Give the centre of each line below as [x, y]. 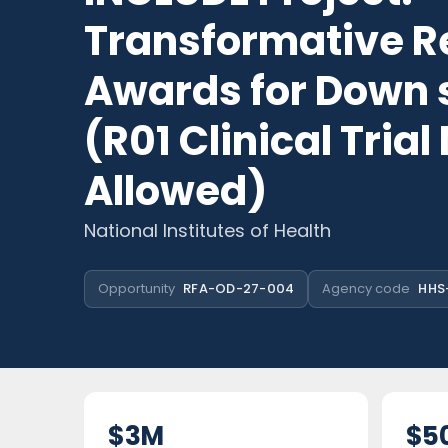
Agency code [366, 288]
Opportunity [136, 288]
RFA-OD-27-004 [239, 288]
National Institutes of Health [207, 230]
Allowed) [175, 191]
